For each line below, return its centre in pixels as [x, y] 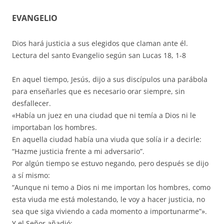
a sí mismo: [31, 175]
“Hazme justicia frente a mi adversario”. [78, 151]
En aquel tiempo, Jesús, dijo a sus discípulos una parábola [110, 79]
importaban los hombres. [54, 127]
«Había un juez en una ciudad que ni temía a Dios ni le [104, 115]
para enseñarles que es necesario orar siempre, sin [98, 91]
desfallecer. [31, 103]
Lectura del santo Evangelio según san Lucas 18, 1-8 [99, 55]
